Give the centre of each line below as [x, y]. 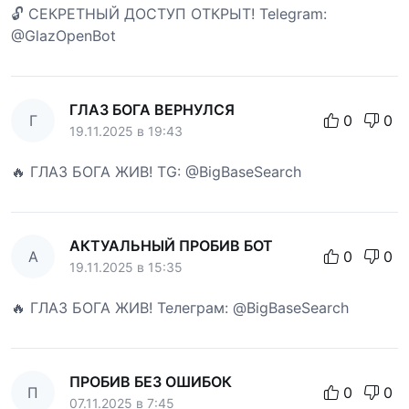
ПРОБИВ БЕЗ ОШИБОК [151, 382]
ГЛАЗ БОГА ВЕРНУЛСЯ [152, 110]
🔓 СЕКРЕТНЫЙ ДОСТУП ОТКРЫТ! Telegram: [169, 14]
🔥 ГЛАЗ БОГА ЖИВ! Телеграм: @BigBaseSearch [180, 308]
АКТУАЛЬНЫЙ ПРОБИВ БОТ [171, 246]
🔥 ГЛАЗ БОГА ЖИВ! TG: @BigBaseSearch [156, 172]
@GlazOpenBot [63, 36]
